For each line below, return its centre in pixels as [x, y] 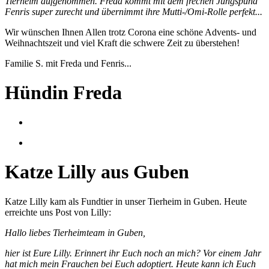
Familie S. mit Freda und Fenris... [68, 63]
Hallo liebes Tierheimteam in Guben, [75, 232]
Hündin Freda [63, 93]
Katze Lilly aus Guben [97, 172]
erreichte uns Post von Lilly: [58, 212]
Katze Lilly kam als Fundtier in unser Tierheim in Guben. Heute [126, 201]
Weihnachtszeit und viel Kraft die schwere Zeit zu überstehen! [122, 43]
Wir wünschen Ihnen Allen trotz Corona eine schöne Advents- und [131, 32]
